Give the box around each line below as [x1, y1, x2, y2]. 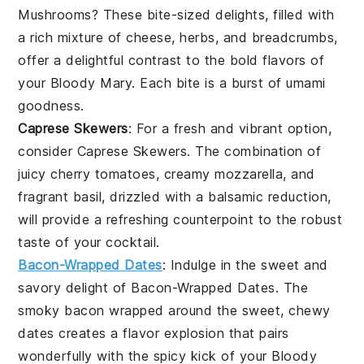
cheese [126, 28, 172, 45]
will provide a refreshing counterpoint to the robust [18, 210, 343, 227]
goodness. [18, 97, 84, 114]
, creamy [155, 165, 215, 182]
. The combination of [187, 142, 322, 159]
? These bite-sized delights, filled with [91, 6, 335, 23]
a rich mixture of [18, 28, 127, 45]
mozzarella [214, 165, 284, 182]
